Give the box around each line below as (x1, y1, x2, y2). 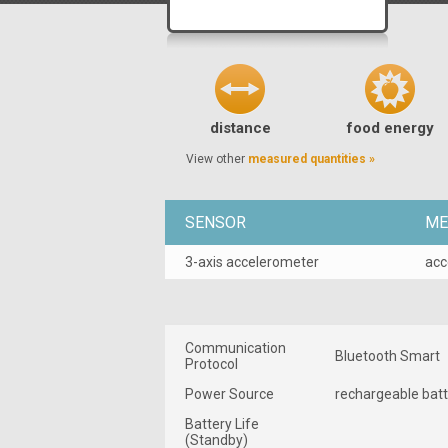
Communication (185, 339, 286, 356)
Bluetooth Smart (335, 347, 440, 364)
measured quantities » (248, 151, 375, 166)
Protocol (185, 355, 238, 372)
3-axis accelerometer (185, 253, 319, 270)
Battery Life (185, 415, 259, 432)
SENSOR (185, 212, 246, 232)
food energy (346, 118, 434, 137)
